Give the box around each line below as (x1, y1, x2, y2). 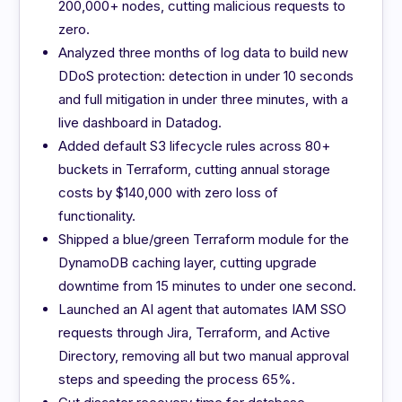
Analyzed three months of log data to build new (58, 44, 349, 62)
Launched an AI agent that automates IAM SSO (58, 301, 347, 319)
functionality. (58, 207, 136, 225)
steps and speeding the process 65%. (58, 371, 296, 389)
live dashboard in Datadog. (58, 114, 223, 132)
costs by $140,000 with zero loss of (58, 184, 279, 202)
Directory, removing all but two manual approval (58, 347, 350, 365)
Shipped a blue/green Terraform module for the (58, 231, 350, 249)
